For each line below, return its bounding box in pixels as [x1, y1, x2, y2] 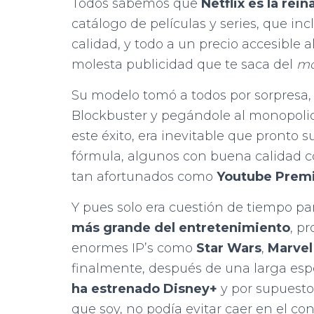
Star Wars [196, 240, 261, 256]
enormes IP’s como [71, 240, 196, 256]
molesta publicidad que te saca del [71, 56, 296, 72]
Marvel [268, 240, 313, 256]
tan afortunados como [71, 168, 217, 184]
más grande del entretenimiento [71, 219, 290, 235]
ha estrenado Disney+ [71, 280, 217, 296]
